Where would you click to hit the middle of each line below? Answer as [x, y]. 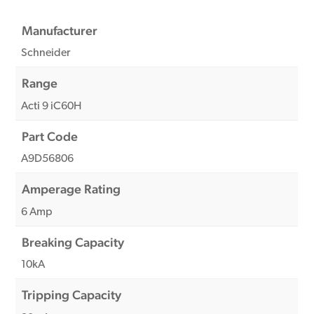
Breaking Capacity [73, 242]
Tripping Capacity [72, 295]
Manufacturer [60, 30]
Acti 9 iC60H [52, 106]
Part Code [50, 136]
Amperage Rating [71, 189]
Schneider [46, 54]
